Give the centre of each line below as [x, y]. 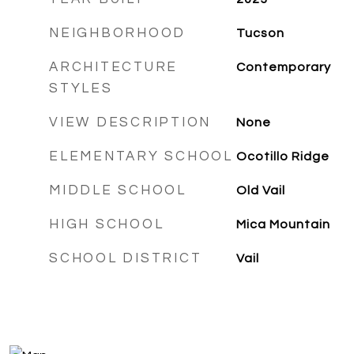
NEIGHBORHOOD [117, 33]
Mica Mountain [283, 224]
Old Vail [260, 190]
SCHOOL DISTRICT [126, 258]
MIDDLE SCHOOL [118, 190]
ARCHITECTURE [113, 67]
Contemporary [283, 67]
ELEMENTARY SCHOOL [141, 156]
